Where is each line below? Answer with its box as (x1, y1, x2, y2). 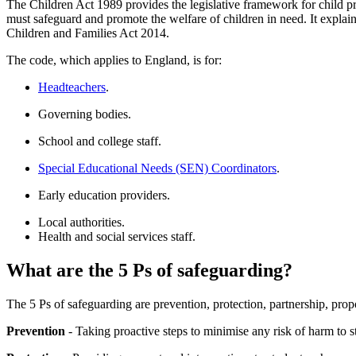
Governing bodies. (38, 107, 131, 122)
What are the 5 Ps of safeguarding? (6, 260, 292, 281)
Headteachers (38, 80, 106, 95)
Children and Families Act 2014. (6, 26, 169, 41)
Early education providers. (38, 188, 170, 203)
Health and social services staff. (38, 230, 195, 244)
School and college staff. (38, 134, 161, 149)
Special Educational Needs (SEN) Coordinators (38, 161, 277, 176)
